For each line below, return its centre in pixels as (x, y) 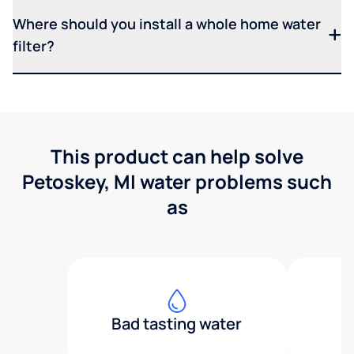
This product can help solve (177, 156)
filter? (34, 46)
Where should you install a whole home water (167, 24)
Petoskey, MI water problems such (177, 182)
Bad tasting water (177, 324)
